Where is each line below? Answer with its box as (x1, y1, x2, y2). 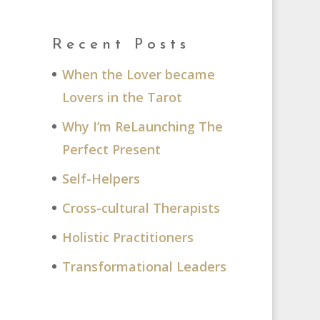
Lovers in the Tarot (61, 89, 182, 106)
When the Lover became (61, 66, 215, 84)
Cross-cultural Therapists (61, 199, 220, 217)
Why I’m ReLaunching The (61, 118, 223, 136)
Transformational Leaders (61, 258, 226, 276)
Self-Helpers (61, 170, 140, 188)
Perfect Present (61, 141, 161, 159)
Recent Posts (51, 37, 190, 53)
